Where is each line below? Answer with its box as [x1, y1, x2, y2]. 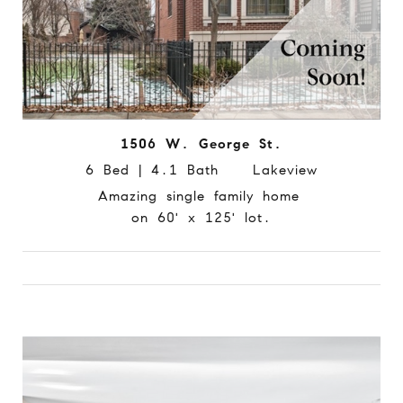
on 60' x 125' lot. [131, 209, 272, 226]
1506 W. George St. [121, 135, 282, 152]
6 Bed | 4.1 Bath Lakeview [85, 161, 318, 178]
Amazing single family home [98, 187, 305, 204]
